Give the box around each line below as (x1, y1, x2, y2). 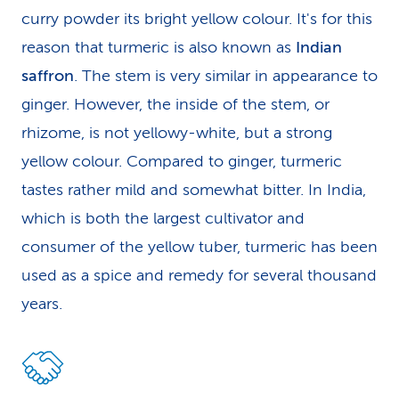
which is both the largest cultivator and (21, 209, 305, 227)
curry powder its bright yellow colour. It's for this (21, 10, 372, 28)
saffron (21, 67, 74, 85)
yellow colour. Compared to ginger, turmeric (21, 152, 342, 170)
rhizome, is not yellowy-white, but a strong (21, 124, 332, 142)
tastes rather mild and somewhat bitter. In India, (21, 181, 366, 199)
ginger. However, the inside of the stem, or (21, 95, 330, 113)
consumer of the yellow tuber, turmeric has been (21, 238, 378, 256)
